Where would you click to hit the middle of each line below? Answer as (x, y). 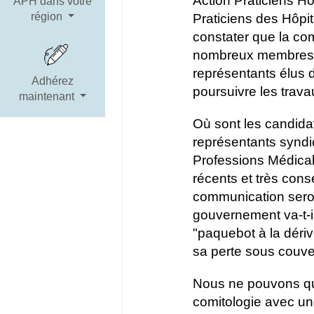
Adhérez (53, 81)
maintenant (48, 96)
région (48, 16)
